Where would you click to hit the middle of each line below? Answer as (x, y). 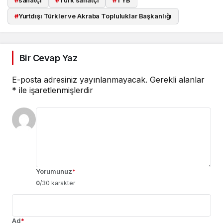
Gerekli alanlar (177, 79)
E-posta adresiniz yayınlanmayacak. (80, 79)
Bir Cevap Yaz (48, 58)
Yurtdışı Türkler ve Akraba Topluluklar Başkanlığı (95, 16)
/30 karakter (57, 183)
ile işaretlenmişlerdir (55, 90)
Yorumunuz (54, 171)
